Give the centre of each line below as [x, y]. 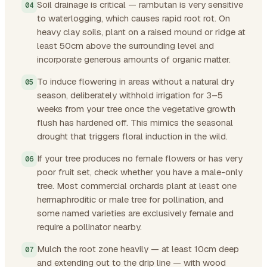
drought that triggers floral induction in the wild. [132, 136]
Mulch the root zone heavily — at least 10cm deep [138, 249]
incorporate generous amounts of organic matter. [134, 59]
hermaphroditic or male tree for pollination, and [130, 199]
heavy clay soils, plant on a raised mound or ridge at [141, 32]
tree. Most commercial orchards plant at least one [137, 185]
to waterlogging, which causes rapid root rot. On [133, 18]
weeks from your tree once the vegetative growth [136, 108]
